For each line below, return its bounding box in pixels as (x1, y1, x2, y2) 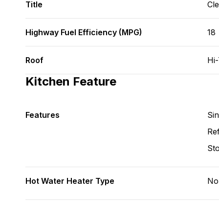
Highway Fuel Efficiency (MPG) (25, 27, 142, 37)
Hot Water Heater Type (25, 176, 114, 186)
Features (25, 110, 60, 120)
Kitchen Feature (25, 74, 116, 88)
